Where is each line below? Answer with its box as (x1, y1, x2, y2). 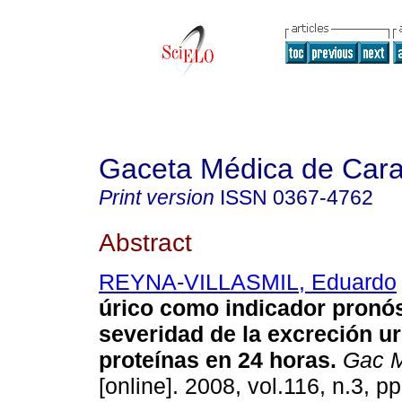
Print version (99, 186, 214, 209)
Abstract (99, 227, 192, 257)
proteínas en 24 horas (99, 347, 330, 373)
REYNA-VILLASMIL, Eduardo (99, 269, 397, 295)
